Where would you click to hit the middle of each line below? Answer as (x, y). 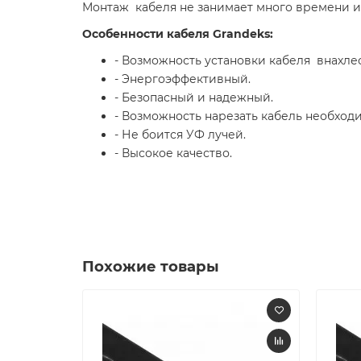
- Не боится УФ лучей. (180, 134)
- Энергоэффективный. (183, 79)
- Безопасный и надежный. (194, 97)
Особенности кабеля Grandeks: (178, 33)
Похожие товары (151, 266)
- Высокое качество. (173, 153)
